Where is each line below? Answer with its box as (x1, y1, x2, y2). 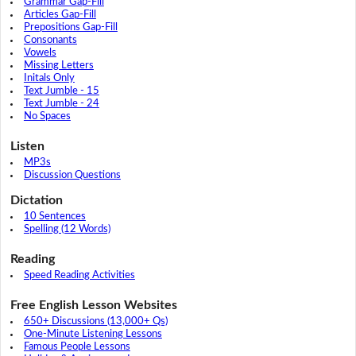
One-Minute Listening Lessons (23, 329, 162, 340)
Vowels (23, 48, 56, 59)
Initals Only (23, 73, 75, 84)
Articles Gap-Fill (23, 10, 96, 21)
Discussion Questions (23, 170, 121, 181)
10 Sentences (23, 211, 86, 222)
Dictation (10, 194, 63, 207)
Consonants (23, 35, 77, 46)
